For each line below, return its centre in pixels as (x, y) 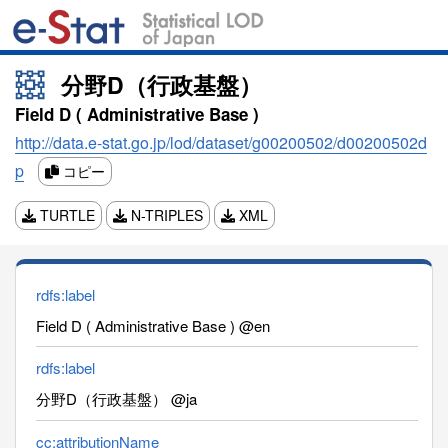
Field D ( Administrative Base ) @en (153, 325)
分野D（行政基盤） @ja (116, 398)
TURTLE (65, 214)
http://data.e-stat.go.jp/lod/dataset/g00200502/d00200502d (221, 142)
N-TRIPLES (165, 214)
